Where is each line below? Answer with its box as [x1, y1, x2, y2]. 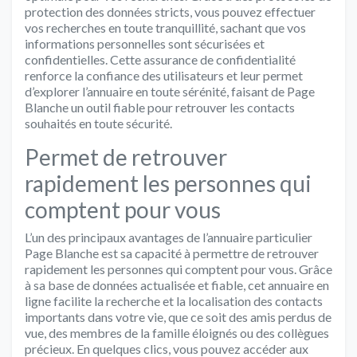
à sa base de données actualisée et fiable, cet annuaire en [25, 277, 329, 292]
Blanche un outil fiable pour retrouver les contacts [25, 99, 295, 115]
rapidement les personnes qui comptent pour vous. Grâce [25, 261, 332, 277]
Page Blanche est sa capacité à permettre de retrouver [25, 245, 319, 261]
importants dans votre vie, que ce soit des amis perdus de [25, 308, 331, 324]
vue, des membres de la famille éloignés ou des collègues [25, 324, 329, 340]
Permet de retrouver [25, 143, 227, 171]
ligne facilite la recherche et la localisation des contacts [25, 292, 323, 308]
